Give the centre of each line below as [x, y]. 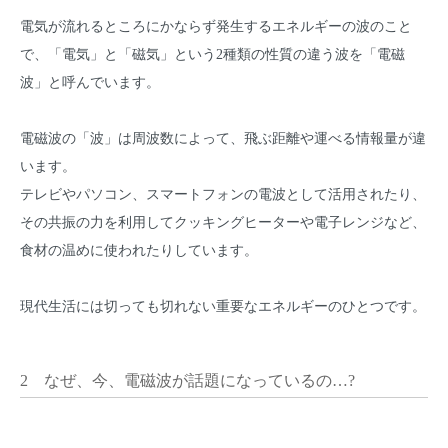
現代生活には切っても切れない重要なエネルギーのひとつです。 [223, 306]
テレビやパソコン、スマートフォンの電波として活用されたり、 [223, 194]
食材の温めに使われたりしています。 [139, 250]
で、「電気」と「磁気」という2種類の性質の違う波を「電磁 [212, 54]
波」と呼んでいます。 [90, 82]
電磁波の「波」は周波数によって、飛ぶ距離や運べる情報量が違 [223, 138]
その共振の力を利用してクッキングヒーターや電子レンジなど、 [223, 222]
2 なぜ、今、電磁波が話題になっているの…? [187, 381]
